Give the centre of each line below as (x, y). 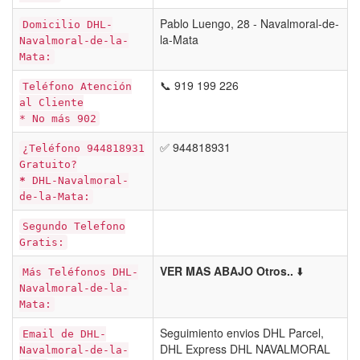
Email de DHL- (64, 334)
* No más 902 (58, 119)
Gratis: (42, 242)
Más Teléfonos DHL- (80, 272)
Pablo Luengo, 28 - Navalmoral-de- (250, 23)
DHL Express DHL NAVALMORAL (245, 349)
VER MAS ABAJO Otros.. (227, 271)
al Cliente (51, 102)
